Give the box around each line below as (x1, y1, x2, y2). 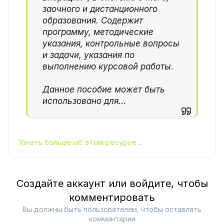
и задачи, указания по (42, 50, 134, 60)
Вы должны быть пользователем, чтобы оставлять (22, 205, 201, 214)
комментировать (69, 191, 155, 204)
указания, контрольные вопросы (42, 38, 179, 49)
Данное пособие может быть (42, 84, 165, 95)
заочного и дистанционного (42, 4, 157, 14)
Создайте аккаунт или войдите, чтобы (16, 177, 208, 190)
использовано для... (42, 96, 126, 106)
